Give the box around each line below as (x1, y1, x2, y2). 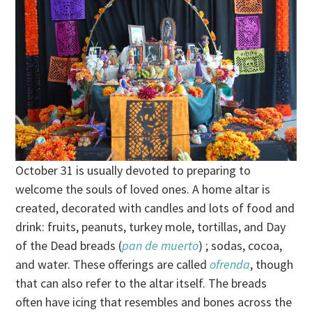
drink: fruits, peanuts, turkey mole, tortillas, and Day (15, 218, 286, 235)
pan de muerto (122, 237, 199, 253)
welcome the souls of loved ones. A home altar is (15, 180, 271, 197)
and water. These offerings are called (15, 256, 210, 272)
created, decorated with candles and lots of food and (15, 199, 295, 216)
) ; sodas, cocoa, (198, 237, 283, 253)
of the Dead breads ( (15, 237, 123, 253)
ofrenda (210, 256, 251, 272)
